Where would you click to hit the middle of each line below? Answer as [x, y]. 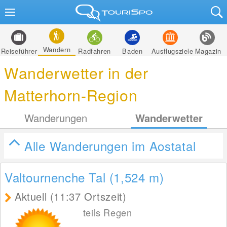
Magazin [208, 51]
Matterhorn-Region [71, 95]
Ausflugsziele [172, 51]
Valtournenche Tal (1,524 [77, 177]
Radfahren [94, 51]
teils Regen [107, 212]
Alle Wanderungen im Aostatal [110, 146]
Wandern [57, 49]
